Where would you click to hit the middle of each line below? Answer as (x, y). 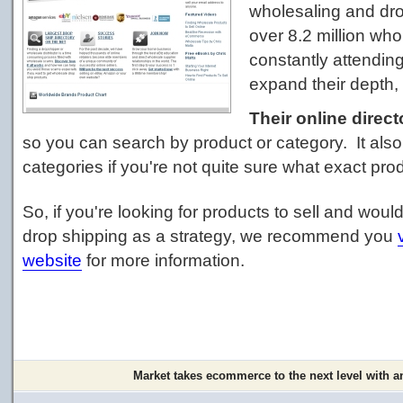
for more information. (163, 260)
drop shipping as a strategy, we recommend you (210, 236)
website (52, 260)
